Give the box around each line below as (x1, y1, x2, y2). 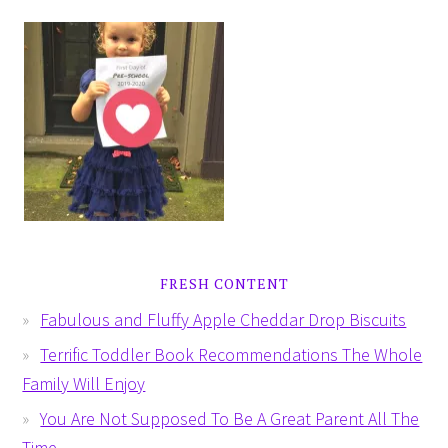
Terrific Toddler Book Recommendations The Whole (40, 343, 423, 367)
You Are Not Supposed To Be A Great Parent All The (40, 407, 420, 431)
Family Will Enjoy (22, 372, 146, 396)
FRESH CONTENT (159, 274, 289, 294)
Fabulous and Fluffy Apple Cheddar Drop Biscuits (40, 308, 407, 332)
